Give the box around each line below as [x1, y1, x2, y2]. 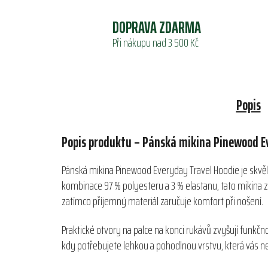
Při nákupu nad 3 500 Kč [112, 33, 199, 53]
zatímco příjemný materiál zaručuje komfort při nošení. [62, 191, 263, 211]
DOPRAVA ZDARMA [112, 15, 201, 40]
